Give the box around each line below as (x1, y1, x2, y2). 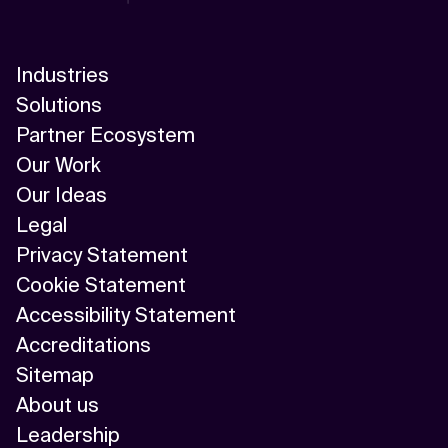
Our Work (16, 151, 101, 178)
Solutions (16, 91, 102, 118)
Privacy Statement (16, 241, 188, 268)
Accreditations (16, 331, 151, 358)
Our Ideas (16, 181, 107, 208)
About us (16, 391, 99, 418)
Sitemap (16, 361, 94, 388)
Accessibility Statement (16, 301, 236, 328)
